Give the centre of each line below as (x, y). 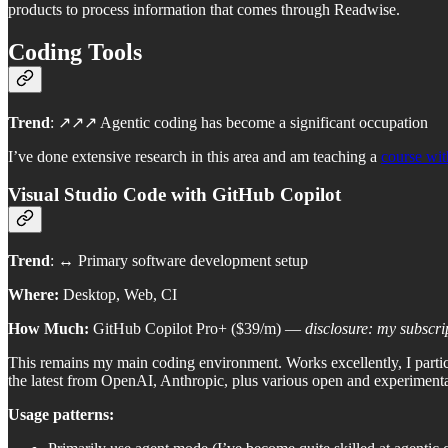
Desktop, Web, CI (118, 295)
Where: (33, 295)
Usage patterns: (61, 415)
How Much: (48, 329)
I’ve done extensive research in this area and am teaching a (194, 156)
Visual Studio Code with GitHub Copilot (174, 195)
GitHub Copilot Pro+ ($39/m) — (197, 329)
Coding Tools (75, 51)
